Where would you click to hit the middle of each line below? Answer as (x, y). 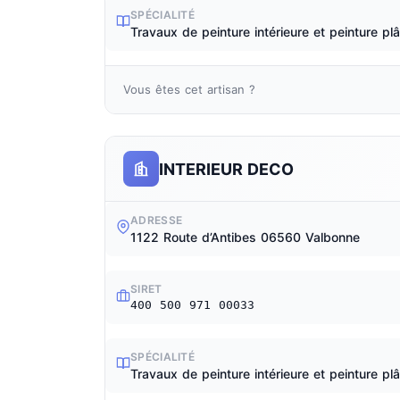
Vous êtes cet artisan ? (189, 89)
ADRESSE (157, 220)
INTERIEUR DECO (226, 169)
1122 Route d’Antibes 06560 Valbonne (245, 237)
